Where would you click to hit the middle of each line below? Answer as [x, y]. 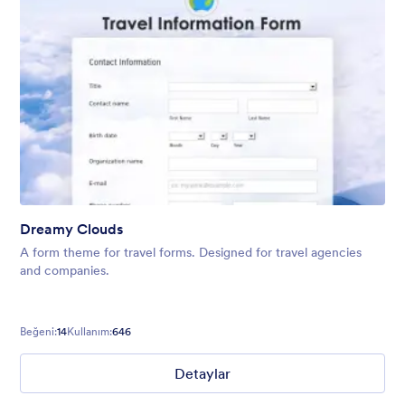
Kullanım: [89, 332]
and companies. [65, 271]
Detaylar [202, 374]
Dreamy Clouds [71, 229]
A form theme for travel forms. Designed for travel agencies [191, 253]
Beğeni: [38, 332]
